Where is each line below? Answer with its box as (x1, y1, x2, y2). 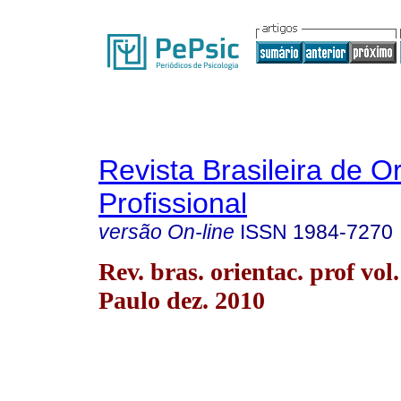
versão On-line (98, 220, 235, 243)
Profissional (98, 187, 247, 219)
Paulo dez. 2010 (98, 286, 265, 314)
